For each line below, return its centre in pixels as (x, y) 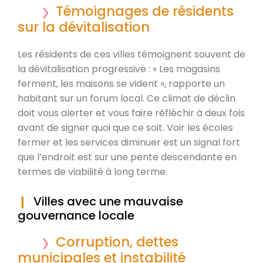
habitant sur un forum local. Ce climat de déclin (127, 98)
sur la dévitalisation (84, 27)
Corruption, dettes (117, 242)
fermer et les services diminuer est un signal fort (129, 142)
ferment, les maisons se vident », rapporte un (121, 83)
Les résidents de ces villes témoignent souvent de (131, 54)
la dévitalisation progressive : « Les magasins (119, 69)
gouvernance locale (76, 215)
